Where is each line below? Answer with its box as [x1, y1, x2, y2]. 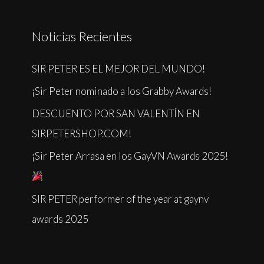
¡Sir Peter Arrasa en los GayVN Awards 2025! [32, 150, 228, 163]
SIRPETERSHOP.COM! [32, 127, 131, 140]
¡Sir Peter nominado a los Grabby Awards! [32, 84, 212, 97]
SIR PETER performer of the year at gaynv [32, 192, 209, 205]
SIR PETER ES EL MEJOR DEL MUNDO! [32, 62, 205, 75]
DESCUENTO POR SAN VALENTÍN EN [32, 107, 200, 120]
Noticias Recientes [32, 28, 132, 45]
